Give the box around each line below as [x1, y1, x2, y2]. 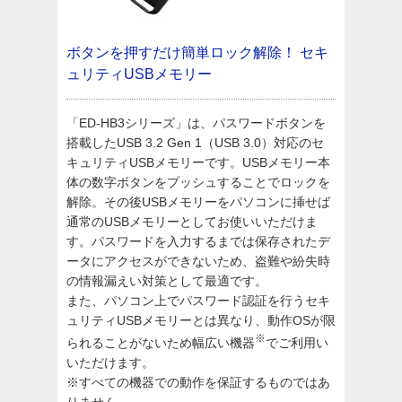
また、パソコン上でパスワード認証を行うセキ [66, 293, 330, 308]
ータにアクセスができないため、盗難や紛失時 [66, 254, 330, 268]
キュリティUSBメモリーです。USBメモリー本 [66, 155, 330, 170]
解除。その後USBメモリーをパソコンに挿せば [66, 195, 330, 209]
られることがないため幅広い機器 [66, 335, 255, 350]
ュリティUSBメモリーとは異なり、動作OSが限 [66, 313, 336, 328]
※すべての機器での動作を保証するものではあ [66, 374, 330, 389]
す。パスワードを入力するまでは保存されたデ [66, 234, 330, 249]
